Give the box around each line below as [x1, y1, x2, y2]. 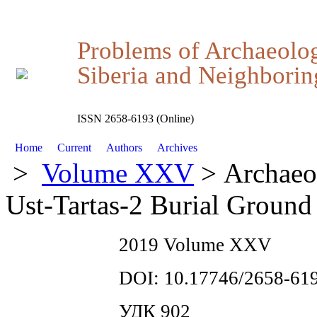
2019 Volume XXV [119, 234, 272, 255]
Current [52, 142, 98, 154]
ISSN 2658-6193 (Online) [77, 113, 194, 125]
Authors [100, 142, 148, 154]
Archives [151, 142, 203, 154]
